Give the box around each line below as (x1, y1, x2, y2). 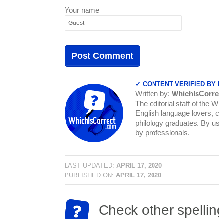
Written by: (135, 89, 172, 98)
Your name (65, 5, 99, 14)
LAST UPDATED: (65, 162, 116, 169)
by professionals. (135, 128, 190, 137)
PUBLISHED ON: (65, 172, 116, 179)
